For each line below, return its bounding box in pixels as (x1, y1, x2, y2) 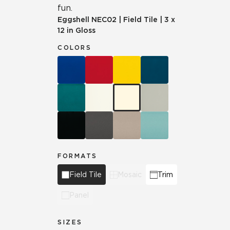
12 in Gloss (57, 26, 95, 34)
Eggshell (57, 15, 89, 24)
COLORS (57, 44, 91, 51)
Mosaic (118, 170, 142, 179)
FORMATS (57, 152, 98, 160)
